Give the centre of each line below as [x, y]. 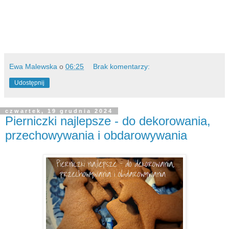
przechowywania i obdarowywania [96, 135]
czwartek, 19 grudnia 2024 [59, 111]
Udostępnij [29, 83]
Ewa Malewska [33, 66]
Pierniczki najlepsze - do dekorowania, [108, 121]
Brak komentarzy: [122, 66]
